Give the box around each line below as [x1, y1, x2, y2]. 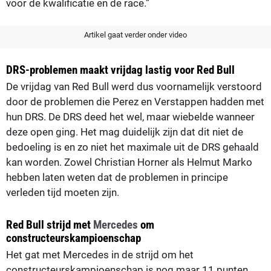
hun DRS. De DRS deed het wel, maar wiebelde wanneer [6, 110, 255, 123]
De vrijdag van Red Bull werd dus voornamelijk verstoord [6, 80, 262, 93]
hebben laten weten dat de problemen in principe [6, 171, 228, 183]
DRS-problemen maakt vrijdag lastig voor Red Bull [6, 62, 235, 77]
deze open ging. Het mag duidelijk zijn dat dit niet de [6, 125, 243, 138]
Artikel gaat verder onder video [84, 30, 187, 39]
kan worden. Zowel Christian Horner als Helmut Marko [6, 155, 252, 168]
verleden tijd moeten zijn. [6, 186, 119, 198]
